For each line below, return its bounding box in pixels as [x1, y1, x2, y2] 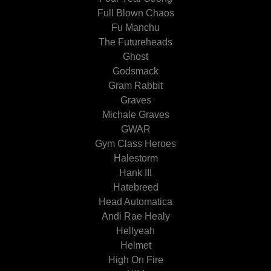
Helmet [120, 240, 151, 250]
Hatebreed [113, 182, 158, 192]
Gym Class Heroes [95, 139, 176, 149]
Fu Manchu [111, 22, 160, 33]
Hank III [119, 168, 152, 178]
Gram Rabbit [108, 80, 163, 91]
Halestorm [113, 153, 158, 163]
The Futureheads [99, 37, 172, 47]
